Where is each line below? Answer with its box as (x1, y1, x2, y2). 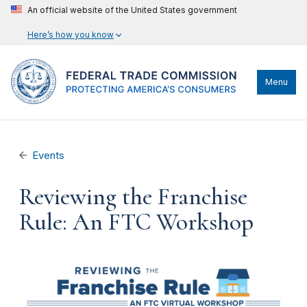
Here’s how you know (27, 29, 114, 40)
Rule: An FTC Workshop (19, 208, 254, 236)
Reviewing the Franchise (19, 182, 247, 211)
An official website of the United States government (27, 5, 237, 15)
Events (32, 149, 65, 162)
